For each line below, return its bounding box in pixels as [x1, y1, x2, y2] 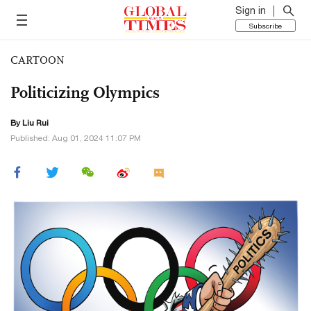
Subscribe [249, 22, 282, 30]
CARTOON [10, 53, 65, 67]
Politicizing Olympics [10, 82, 160, 103]
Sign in [235, 5, 266, 16]
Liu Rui [22, 118, 49, 128]
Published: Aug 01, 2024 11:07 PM [10, 133, 141, 143]
